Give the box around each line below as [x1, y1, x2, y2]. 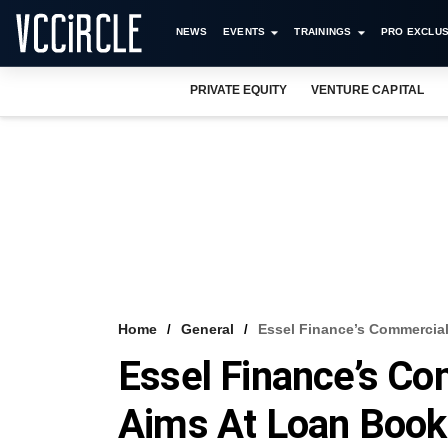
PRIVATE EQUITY [190, 83, 288, 97]
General [181, 321, 234, 337]
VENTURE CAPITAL [311, 83, 424, 97]
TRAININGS [294, 26, 352, 37]
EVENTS [222, 26, 266, 37]
